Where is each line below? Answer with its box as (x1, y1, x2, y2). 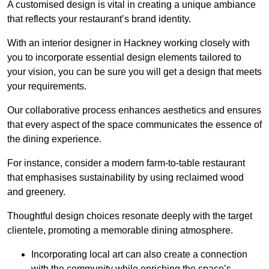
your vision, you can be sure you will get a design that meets (7, 67, 262, 77)
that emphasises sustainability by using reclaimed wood (7, 172, 244, 183)
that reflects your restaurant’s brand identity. (7, 14, 191, 25)
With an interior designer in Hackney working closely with (7, 38, 250, 49)
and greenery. (7, 187, 65, 198)
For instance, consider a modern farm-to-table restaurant (7, 158, 245, 169)
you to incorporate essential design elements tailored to (7, 52, 241, 63)
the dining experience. (7, 134, 101, 145)
